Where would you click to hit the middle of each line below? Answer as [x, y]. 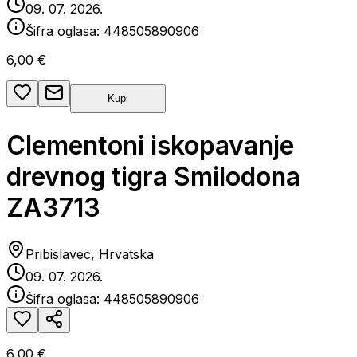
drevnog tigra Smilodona [153, 176]
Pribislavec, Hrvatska [90, 255]
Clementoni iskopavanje [150, 145]
